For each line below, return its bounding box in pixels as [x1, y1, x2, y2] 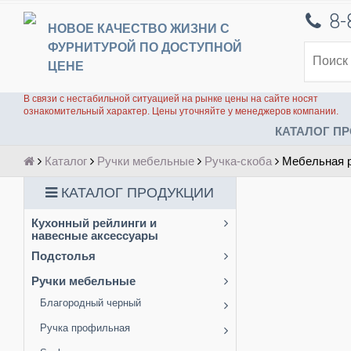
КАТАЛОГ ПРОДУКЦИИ [57, 185, 215, 201]
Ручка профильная [40, 322, 130, 335]
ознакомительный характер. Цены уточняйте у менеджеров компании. [24, 106, 338, 117]
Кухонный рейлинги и [31, 216, 157, 230]
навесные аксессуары [31, 229, 158, 243]
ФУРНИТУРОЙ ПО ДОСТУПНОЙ [48, 41, 242, 54]
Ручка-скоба [204, 154, 272, 168]
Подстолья [31, 249, 96, 263]
